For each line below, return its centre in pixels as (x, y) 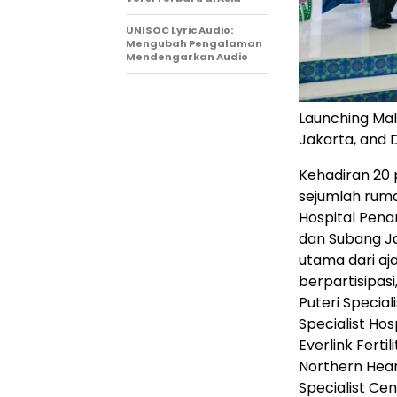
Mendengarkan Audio (187, 56)
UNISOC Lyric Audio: (179, 30)
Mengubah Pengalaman (194, 43)
